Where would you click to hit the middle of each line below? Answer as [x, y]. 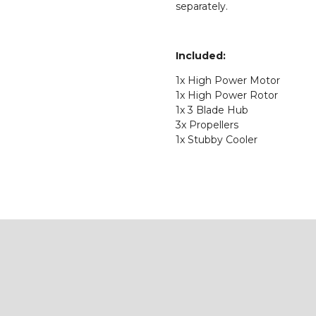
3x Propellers [207, 124]
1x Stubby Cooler [217, 139]
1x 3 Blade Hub [212, 110]
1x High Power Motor [228, 80]
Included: [201, 55]
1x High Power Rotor [227, 95]
